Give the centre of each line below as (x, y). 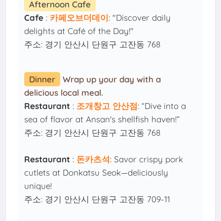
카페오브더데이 (79, 18)
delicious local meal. (64, 93)
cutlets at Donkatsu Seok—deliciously (96, 173)
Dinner (42, 79)
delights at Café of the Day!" (79, 31)
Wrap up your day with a (112, 79)
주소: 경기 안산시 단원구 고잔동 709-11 (97, 199)
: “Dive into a (162, 106)
